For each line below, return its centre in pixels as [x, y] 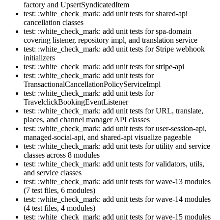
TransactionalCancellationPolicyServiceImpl [92, 84]
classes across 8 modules [62, 155]
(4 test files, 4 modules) [59, 208]
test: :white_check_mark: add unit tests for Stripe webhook [114, 49]
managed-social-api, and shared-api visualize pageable [107, 137]
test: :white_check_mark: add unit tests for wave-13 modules [117, 182]
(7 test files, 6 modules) [59, 191]
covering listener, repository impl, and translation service [110, 40]
